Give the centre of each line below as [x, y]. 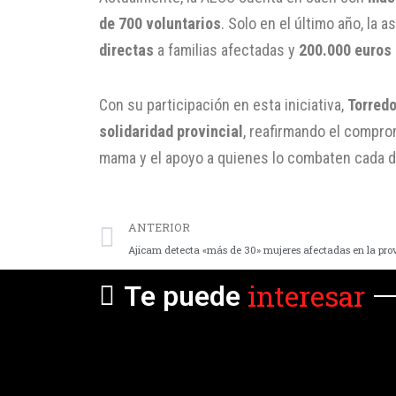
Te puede [182, 297]
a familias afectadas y [226, 50]
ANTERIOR [159, 228]
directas [126, 50]
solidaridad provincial [171, 131]
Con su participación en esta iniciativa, [223, 104]
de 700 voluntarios [160, 24]
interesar [306, 296]
